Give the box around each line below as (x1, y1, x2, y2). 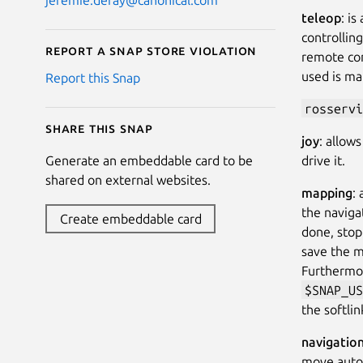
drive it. (301, 152, 345, 168)
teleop (301, 10, 341, 25)
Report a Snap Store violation (45, 42, 258, 58)
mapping (301, 185, 352, 200)
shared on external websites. (45, 172, 211, 187)
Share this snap (45, 120, 153, 135)
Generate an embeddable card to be (45, 152, 253, 168)
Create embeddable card (59, 211, 202, 226)
